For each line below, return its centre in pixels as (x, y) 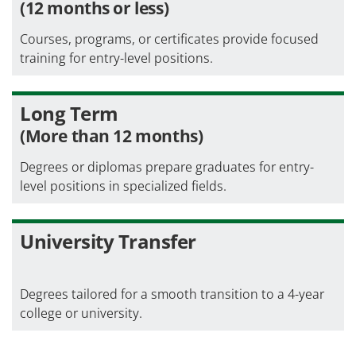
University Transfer (108, 242)
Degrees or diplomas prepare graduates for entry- (167, 167)
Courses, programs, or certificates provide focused (169, 39)
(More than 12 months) (112, 136)
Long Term (69, 114)
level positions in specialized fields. (123, 186)
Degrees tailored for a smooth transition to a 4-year (172, 294)
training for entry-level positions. (116, 58)
